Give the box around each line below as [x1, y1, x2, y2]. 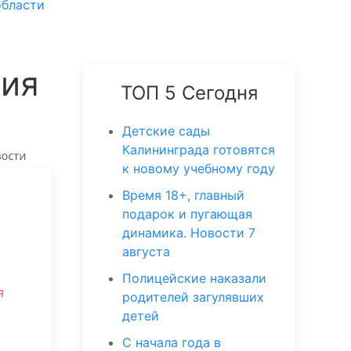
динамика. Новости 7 [122, 225, 255, 241]
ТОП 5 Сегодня [120, 81, 258, 104]
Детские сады [122, 123, 210, 139]
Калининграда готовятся [122, 142, 275, 157]
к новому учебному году [122, 161, 275, 176]
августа [122, 244, 170, 259]
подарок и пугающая [122, 206, 252, 222]
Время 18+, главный [122, 187, 244, 203]
